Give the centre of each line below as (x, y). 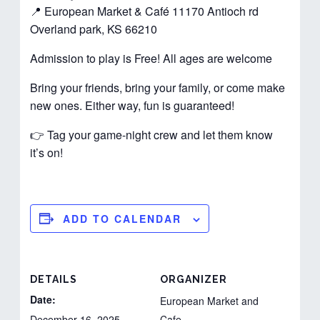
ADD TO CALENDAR (122, 218)
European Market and (209, 300)
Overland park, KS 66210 (94, 29)
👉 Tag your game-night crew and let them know (152, 134)
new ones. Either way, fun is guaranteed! (132, 105)
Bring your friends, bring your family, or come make (158, 87)
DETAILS (54, 279)
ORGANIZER (194, 279)
